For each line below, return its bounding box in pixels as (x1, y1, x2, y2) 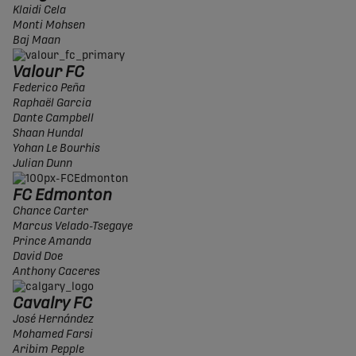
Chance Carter (13, 206, 88, 218)
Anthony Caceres (13, 266, 100, 278)
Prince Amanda (13, 236, 91, 248)
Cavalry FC (13, 296, 92, 312)
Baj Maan (13, 35, 60, 47)
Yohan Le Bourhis (13, 143, 100, 155)
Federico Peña (13, 83, 85, 95)
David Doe (13, 251, 63, 263)
